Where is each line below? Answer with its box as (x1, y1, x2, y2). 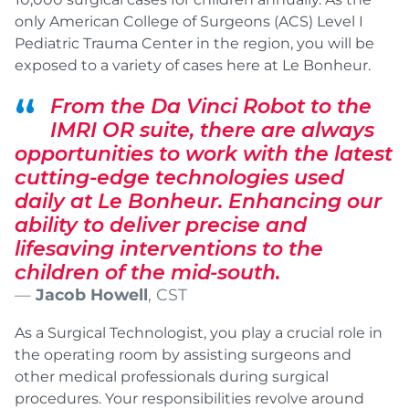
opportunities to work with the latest (15, 141, 393, 166)
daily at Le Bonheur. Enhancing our (15, 188, 382, 214)
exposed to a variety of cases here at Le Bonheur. (15, 56, 371, 74)
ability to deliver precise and (15, 212, 307, 237)
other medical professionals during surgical (15, 367, 329, 385)
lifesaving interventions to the (15, 236, 323, 261)
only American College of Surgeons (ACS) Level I (15, 12, 363, 30)
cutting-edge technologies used (15, 164, 344, 190)
